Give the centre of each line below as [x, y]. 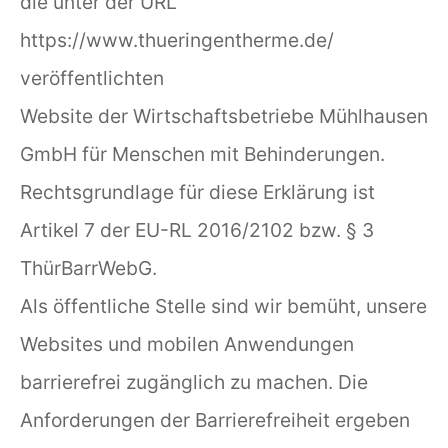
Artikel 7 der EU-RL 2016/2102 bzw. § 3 [197, 229]
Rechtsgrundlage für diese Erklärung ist [197, 191]
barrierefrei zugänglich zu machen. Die [194, 381]
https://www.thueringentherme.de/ [177, 39]
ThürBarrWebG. [88, 267]
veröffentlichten [92, 77]
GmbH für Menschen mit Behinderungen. [202, 153]
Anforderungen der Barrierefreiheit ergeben [215, 419]
